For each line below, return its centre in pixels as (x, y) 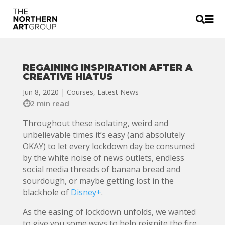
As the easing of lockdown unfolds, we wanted (109, 212)
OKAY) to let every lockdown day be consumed (108, 146)
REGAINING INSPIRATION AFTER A (107, 68)
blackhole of (46, 192)
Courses (80, 92)
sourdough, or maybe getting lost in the (98, 181)
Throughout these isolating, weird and (95, 123)
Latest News (118, 92)
